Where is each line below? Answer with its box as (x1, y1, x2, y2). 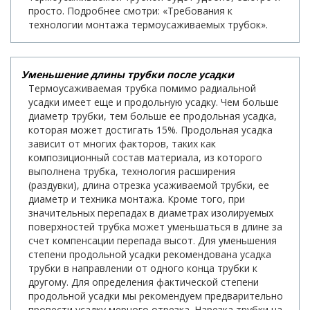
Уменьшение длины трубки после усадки (21, 68, 234, 82)
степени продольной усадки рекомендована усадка (28, 248, 271, 262)
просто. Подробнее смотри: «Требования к (28, 4, 232, 18)
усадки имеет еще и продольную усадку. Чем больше (28, 95, 279, 109)
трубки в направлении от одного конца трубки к (28, 262, 257, 275)
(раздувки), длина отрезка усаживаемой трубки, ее (28, 179, 269, 192)
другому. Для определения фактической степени (28, 275, 259, 289)
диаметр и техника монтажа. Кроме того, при (28, 192, 245, 206)
